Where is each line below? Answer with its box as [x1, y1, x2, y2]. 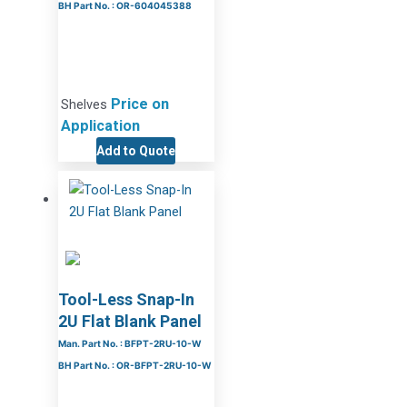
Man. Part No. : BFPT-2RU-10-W [57, 338, 202, 350]
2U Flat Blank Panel [57, 312, 202, 332]
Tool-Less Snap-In [57, 290, 194, 310]
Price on [110, 95, 169, 114]
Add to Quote [96, 144, 176, 159]
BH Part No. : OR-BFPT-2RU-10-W [57, 360, 212, 372]
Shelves [60, 96, 111, 114]
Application [60, 117, 140, 135]
